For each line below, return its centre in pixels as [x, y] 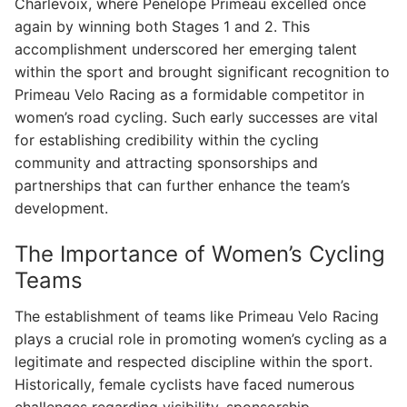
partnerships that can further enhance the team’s [182, 186]
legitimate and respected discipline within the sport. [194, 361]
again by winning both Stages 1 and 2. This [162, 27]
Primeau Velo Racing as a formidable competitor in [189, 95]
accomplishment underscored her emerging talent [186, 50]
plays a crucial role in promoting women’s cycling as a [201, 338]
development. [61, 208]
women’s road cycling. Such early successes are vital [196, 118]
